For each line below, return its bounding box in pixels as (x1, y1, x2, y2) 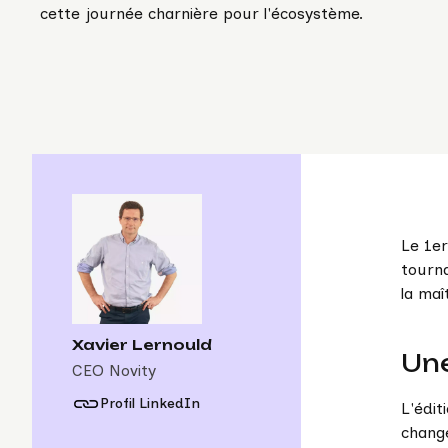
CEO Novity (72, 361, 156, 381)
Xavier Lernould (72, 336, 212, 354)
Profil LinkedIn (99, 395, 200, 413)
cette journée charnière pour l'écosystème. (40, 4, 363, 23)
